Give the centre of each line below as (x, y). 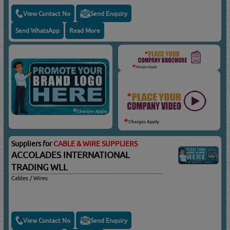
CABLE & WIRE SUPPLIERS (96, 144)
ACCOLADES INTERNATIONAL (71, 155)
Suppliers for (33, 144)
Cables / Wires (30, 178)
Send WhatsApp (38, 31)
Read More (85, 31)
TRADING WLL (40, 168)
